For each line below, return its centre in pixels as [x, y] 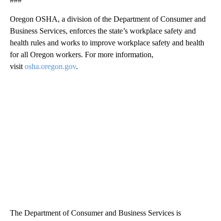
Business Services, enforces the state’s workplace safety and [103, 31]
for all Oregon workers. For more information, [82, 54]
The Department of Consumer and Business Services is [95, 213]
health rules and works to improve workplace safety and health [107, 42]
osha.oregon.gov [50, 66]
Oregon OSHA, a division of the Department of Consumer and [108, 19]
